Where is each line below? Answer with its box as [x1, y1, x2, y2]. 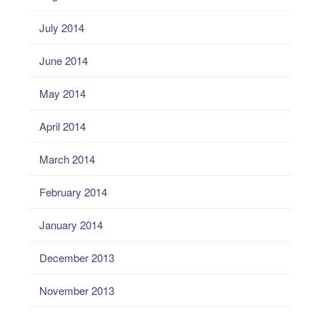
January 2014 [39, 217, 103, 232]
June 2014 [39, 53, 88, 68]
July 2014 [39, 20, 84, 35]
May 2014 [39, 86, 86, 101]
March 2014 [39, 151, 95, 166]
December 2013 [39, 250, 114, 265]
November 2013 [39, 283, 114, 298]
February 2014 [39, 184, 107, 199]
